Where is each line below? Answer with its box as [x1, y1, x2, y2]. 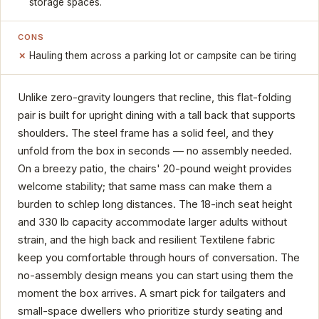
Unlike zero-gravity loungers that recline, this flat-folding [18, 91, 291, 105]
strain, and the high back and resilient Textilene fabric [18, 234, 275, 247]
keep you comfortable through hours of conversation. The [18, 251, 300, 265]
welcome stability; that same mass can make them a [18, 180, 272, 194]
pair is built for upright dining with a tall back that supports [18, 109, 296, 122]
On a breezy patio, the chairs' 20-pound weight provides [18, 162, 292, 176]
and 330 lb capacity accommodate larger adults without [18, 216, 287, 229]
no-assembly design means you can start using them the [18, 269, 293, 283]
